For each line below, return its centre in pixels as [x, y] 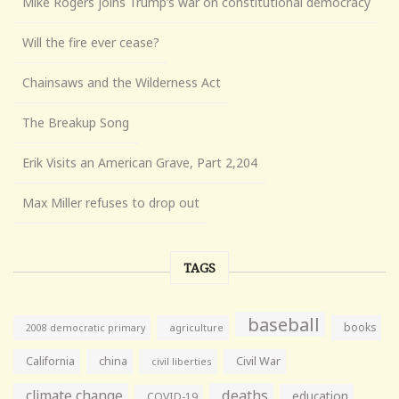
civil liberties [182, 361]
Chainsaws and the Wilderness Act [122, 82]
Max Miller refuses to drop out [111, 202]
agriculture [196, 327]
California [50, 361]
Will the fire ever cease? [91, 42]
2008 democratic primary [85, 327]
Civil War [258, 361]
